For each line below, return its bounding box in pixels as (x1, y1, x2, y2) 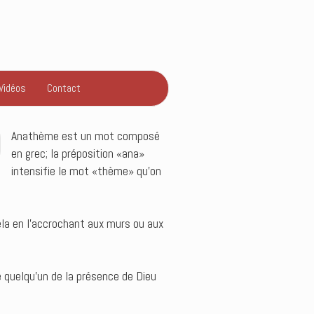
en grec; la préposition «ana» (11, 146, 144, 161)
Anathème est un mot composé (11, 128, 160, 144)
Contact (47, 81, 81, 95)
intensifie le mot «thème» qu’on (11, 163, 161, 179)
